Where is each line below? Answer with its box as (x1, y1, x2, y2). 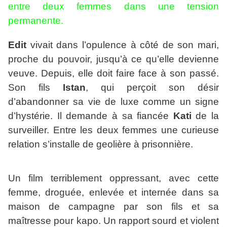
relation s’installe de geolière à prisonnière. (8, 139, 193, 150)
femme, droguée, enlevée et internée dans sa (8, 187, 219, 198)
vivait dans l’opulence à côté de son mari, (26, 40, 219, 51)
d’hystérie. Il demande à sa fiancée (8, 110, 173, 122)
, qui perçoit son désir (86, 82, 219, 93)
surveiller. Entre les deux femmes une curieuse (8, 125, 219, 136)
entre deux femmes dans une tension (8, 1, 219, 12)
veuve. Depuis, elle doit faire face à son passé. (8, 68, 219, 79)
